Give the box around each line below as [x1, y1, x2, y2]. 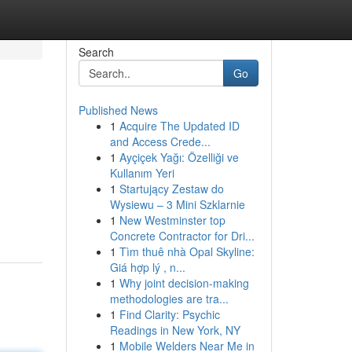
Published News [78, 102, 158, 118]
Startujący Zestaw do [119, 181, 224, 196]
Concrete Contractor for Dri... [109, 228, 255, 244]
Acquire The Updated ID [119, 118, 240, 134]
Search [78, 44, 114, 60]
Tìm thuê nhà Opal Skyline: [119, 244, 255, 259]
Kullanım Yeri [109, 165, 174, 181]
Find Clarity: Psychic [119, 306, 220, 322]
